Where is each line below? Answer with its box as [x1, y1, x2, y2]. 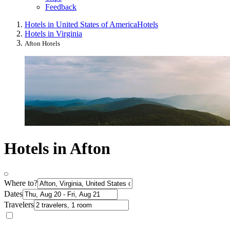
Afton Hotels [25, 40, 60, 48]
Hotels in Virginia [25, 29, 82, 39]
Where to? [4, 179, 37, 188]
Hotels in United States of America [25, 20, 137, 29]
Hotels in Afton [4, 139, 110, 158]
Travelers [4, 200, 34, 209]
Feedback [45, 3, 76, 12]
